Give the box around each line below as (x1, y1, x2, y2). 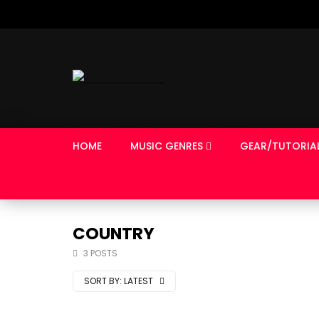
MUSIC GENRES (130, 139, 203, 153)
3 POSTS (83, 247, 117, 259)
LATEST (124, 275, 155, 287)
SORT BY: (84, 275, 122, 287)
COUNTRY (73, 222, 155, 245)
